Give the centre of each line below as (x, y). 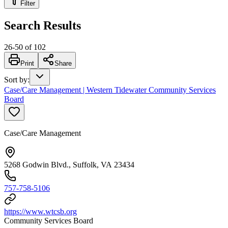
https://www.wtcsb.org (40, 211)
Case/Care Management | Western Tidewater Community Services (110, 90)
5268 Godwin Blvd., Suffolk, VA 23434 (69, 164)
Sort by (16, 79)
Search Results (42, 25)
